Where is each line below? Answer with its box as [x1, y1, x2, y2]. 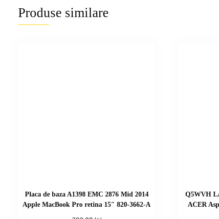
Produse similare [18, 5, 109, 21]
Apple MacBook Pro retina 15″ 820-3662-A [22, 200, 151, 209]
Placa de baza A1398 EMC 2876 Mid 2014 [24, 190, 149, 198]
